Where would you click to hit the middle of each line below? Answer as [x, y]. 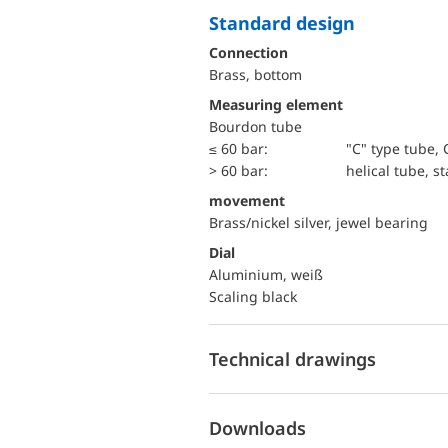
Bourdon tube [255, 126]
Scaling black [253, 296]
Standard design [287, 23]
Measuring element [276, 104]
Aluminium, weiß [266, 274]
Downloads [257, 427]
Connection [248, 52]
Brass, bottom [255, 74]
